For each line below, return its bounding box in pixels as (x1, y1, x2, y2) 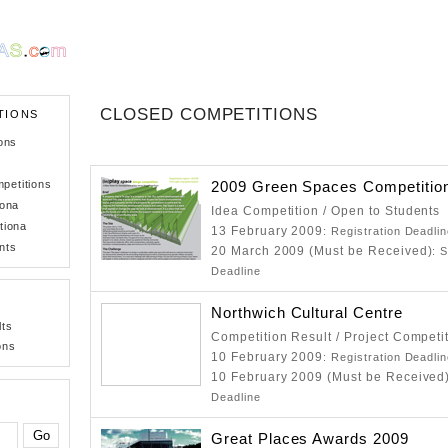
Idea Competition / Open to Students (211, 204, 441, 218)
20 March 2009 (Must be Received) (211, 244, 433, 258)
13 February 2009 (211, 224, 324, 238)
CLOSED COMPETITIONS (100, 105, 319, 124)
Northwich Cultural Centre (211, 304, 403, 321)
